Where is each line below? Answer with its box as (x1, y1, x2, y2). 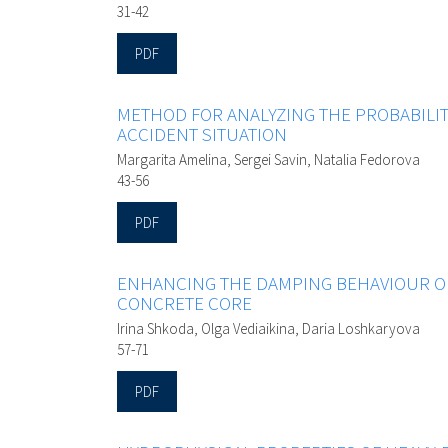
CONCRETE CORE (117, 291, 252, 316)
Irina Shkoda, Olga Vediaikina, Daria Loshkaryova (117, 319, 420, 339)
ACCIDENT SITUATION (117, 122, 287, 147)
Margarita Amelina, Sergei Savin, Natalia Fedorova (117, 150, 420, 170)
